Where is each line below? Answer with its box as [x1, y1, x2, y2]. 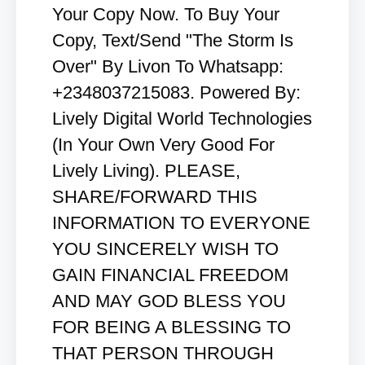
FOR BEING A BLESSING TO [52, 317, 291, 337]
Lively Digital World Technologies [52, 108, 312, 129]
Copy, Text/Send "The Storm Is [52, 30, 293, 51]
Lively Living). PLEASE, [52, 161, 240, 181]
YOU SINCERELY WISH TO [52, 239, 279, 259]
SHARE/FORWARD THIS [52, 187, 257, 207]
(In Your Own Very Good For [52, 134, 275, 155]
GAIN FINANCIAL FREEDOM [52, 265, 288, 285]
